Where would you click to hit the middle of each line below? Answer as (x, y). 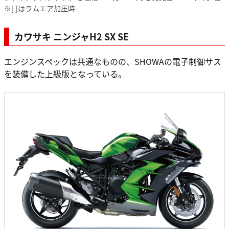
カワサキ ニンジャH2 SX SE (72, 36)
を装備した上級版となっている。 (65, 73)
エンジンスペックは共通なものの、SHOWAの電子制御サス (113, 61)
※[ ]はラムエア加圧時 (40, 8)
